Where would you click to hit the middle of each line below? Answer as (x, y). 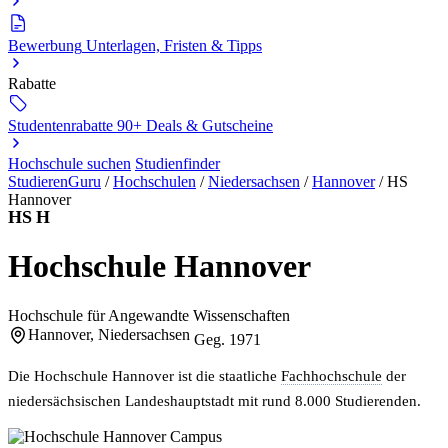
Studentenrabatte (60, 125)
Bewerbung (45, 45)
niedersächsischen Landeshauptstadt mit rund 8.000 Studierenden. (214, 400)
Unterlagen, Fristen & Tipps (174, 45)
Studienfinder (177, 163)
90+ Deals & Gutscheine (195, 125)
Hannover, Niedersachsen (109, 334)
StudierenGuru (54, 181)
